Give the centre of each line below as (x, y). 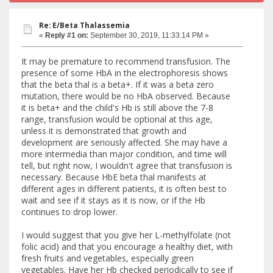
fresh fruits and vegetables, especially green (108, 258)
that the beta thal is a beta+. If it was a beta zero (118, 84)
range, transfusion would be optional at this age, (117, 119)
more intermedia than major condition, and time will (124, 154)
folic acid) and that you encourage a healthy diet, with (127, 246)
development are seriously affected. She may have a (124, 142)
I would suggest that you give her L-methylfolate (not (126, 235)
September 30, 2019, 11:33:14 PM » (149, 36)
